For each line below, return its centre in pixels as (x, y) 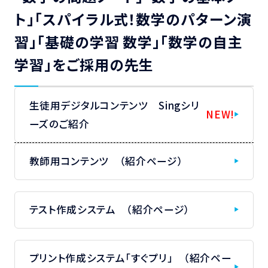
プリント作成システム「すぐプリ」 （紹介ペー (130, 258)
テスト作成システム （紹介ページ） (110, 210)
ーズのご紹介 (65, 124)
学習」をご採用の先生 (84, 65)
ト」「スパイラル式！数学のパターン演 (133, 19)
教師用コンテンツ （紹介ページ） (106, 161)
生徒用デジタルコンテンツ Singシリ (114, 105)
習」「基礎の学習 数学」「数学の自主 (129, 42)
